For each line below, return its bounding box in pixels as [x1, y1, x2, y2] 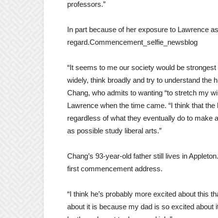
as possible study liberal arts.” [67, 127, 162, 135]
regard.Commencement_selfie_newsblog [67, 38, 198, 46]
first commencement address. [67, 164, 163, 173]
